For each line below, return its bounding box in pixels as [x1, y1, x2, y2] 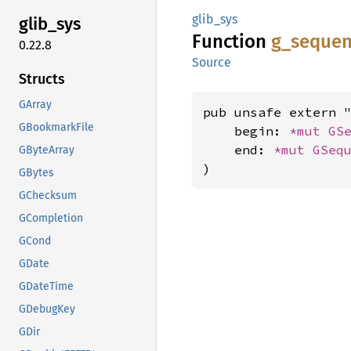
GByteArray [19, 143, 74, 157]
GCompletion [19, 211, 83, 225]
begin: [203, 123, 289, 139]
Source [192, 55, 231, 70]
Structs [19, 70, 65, 88]
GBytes [19, 165, 54, 179]
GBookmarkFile [19, 120, 94, 134]
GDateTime [19, 279, 74, 293]
